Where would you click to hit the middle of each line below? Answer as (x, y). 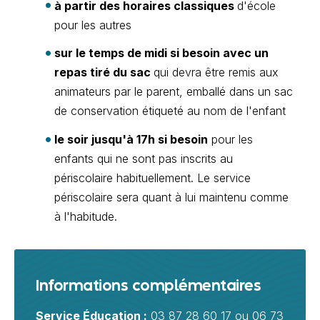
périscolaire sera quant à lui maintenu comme (171, 197)
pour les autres (93, 25)
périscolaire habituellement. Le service (152, 178)
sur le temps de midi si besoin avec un (161, 53)
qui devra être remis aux (216, 72)
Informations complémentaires (148, 287)
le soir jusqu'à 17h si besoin (131, 140)
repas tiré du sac (104, 72)
